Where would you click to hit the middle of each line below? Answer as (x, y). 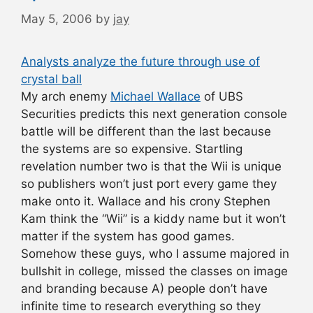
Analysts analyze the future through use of (140, 61)
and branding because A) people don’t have (144, 288)
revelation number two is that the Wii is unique (151, 166)
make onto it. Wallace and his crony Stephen (146, 201)
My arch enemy (66, 96)
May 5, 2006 (57, 19)
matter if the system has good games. (128, 236)
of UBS (222, 96)
